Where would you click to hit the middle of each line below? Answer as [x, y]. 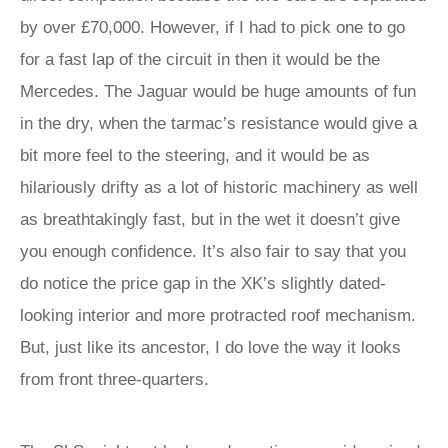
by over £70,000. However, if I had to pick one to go [212, 27]
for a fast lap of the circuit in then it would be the [200, 59]
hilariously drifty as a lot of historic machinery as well [219, 187]
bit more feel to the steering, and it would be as [195, 155]
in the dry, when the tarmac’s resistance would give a [218, 123]
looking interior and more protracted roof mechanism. [218, 315]
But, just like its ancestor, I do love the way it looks [210, 347]
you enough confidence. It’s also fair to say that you [213, 251]
